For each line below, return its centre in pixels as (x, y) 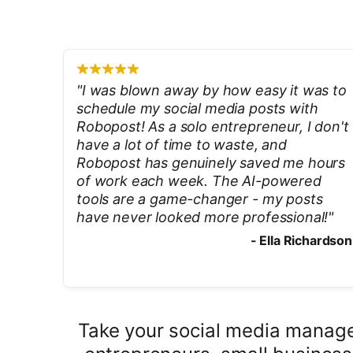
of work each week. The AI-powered (199, 181)
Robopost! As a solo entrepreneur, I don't (213, 126)
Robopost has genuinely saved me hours (211, 163)
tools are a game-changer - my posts (200, 199)
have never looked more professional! (203, 217)
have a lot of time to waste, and (182, 145)
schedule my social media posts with (197, 108)
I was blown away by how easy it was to (214, 90)
